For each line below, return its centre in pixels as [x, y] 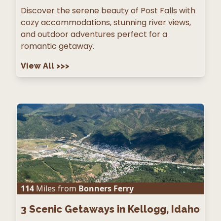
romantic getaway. [57, 46]
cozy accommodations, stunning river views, [106, 22]
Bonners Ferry [106, 188]
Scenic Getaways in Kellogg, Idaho [114, 209]
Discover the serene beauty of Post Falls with [108, 10]
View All [38, 66]
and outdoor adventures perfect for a [94, 34]
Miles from [55, 188]
